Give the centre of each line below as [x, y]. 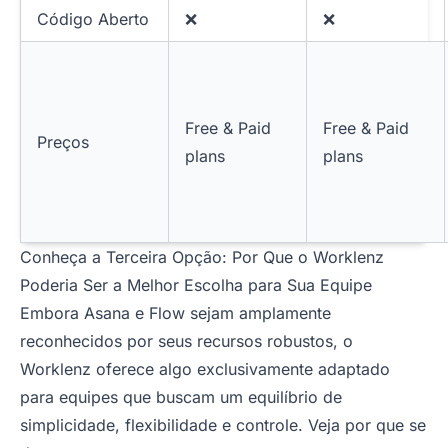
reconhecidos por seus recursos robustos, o [186, 341]
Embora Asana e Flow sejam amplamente [175, 313]
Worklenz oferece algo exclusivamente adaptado [205, 369]
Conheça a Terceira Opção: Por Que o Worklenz [202, 257]
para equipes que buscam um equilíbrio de [181, 397]
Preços [63, 142]
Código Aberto [93, 19]
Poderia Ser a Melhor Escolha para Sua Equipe [196, 285]
